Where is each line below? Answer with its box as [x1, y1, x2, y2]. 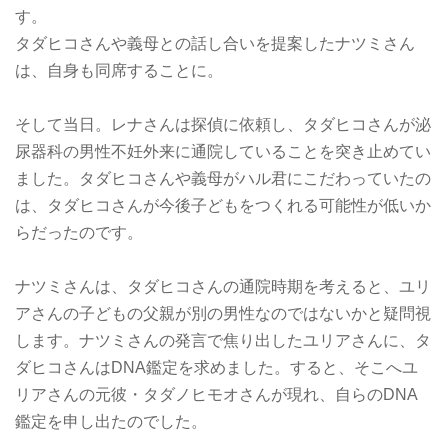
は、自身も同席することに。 [15, 62, 223, 80]
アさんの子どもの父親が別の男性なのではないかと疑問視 [15, 305, 431, 323]
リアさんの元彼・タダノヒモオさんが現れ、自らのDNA [15, 386, 418, 404]
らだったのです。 [15, 224, 143, 242]
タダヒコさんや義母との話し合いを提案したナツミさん [15, 35, 415, 53]
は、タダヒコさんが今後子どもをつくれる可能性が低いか [15, 197, 431, 215]
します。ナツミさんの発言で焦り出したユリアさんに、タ [15, 332, 431, 350]
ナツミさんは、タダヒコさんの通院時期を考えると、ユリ [15, 278, 431, 296]
